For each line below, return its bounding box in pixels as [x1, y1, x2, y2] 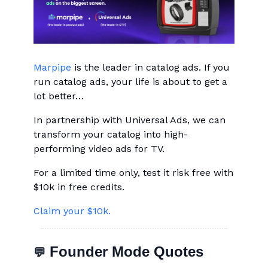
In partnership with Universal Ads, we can [33, 114, 226, 126]
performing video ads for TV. [33, 142, 165, 154]
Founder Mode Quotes [45, 243, 203, 260]
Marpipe [33, 61, 71, 73]
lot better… [33, 90, 84, 102]
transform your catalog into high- [33, 128, 188, 140]
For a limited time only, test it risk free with [33, 166, 233, 178]
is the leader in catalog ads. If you [71, 61, 230, 73]
